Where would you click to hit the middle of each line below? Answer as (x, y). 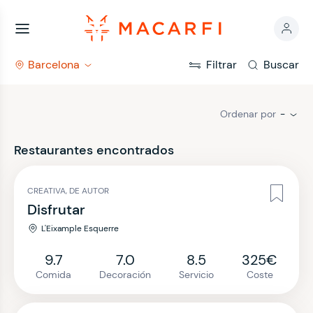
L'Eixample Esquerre (80, 228)
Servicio (196, 275)
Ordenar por (248, 114)
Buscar (281, 65)
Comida (53, 275)
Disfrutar (56, 210)
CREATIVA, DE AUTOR (68, 191)
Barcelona (54, 65)
